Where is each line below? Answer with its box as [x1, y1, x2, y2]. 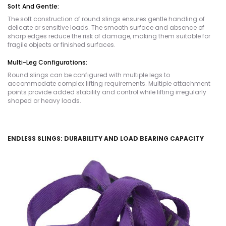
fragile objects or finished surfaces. [8, 40, 116, 49]
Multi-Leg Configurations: [8, 58, 87, 67]
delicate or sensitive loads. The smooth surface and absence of [8, 23, 204, 32]
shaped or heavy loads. [8, 96, 81, 105]
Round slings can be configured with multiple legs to [8, 71, 170, 79]
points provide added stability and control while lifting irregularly [8, 88, 206, 96]
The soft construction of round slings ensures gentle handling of [8, 15, 205, 23]
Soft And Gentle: [8, 2, 59, 11]
